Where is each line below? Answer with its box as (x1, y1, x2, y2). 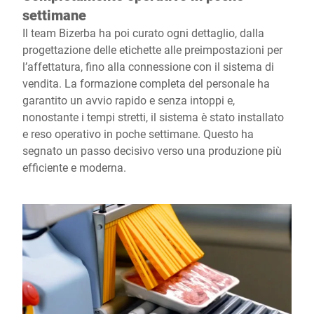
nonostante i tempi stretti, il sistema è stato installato (22, 109, 284, 125)
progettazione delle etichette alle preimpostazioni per (22, 42, 282, 57)
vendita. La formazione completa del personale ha (22, 76, 270, 91)
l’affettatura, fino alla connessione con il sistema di (22, 59, 274, 74)
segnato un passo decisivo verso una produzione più (22, 143, 282, 158)
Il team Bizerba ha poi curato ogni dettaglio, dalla (22, 25, 264, 41)
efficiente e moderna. (22, 160, 126, 175)
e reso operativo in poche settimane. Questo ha (22, 126, 254, 142)
